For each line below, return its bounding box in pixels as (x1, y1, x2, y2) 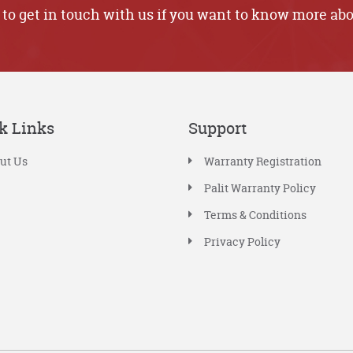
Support (188, 117, 247, 139)
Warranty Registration (204, 154, 321, 169)
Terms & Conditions (204, 207, 307, 223)
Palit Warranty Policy (204, 180, 316, 196)
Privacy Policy (204, 234, 281, 250)
